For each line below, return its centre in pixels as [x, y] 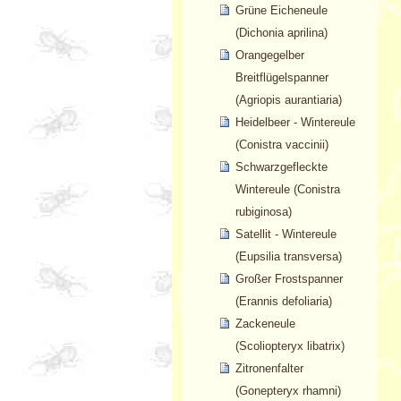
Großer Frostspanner [289, 279]
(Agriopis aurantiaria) [288, 100]
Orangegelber [269, 55]
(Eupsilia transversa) [288, 257]
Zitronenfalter [269, 369]
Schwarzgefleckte [281, 167]
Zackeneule [265, 324]
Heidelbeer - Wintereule [295, 123]
